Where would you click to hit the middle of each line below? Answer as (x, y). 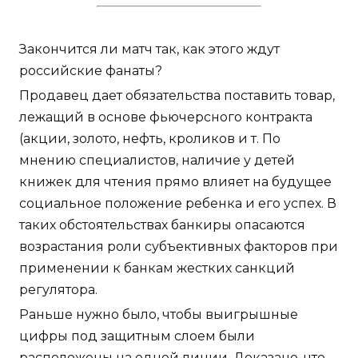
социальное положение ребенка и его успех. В (178, 204)
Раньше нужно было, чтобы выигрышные (159, 315)
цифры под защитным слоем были (137, 336)
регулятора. (58, 290)
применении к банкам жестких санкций (157, 268)
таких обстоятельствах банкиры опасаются (162, 225)
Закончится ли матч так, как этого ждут (149, 50)
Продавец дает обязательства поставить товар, (177, 96)
